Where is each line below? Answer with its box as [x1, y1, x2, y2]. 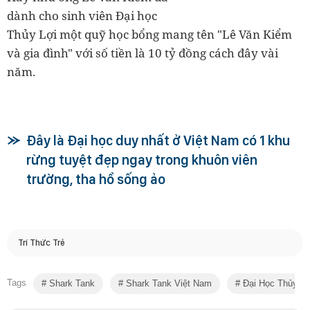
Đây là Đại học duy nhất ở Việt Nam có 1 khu [26, 131, 290, 149]
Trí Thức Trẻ [18, 237, 65, 248]
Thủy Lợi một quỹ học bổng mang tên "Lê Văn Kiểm [7, 26, 292, 42]
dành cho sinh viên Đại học [7, 7, 157, 24]
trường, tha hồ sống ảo [26, 170, 165, 188]
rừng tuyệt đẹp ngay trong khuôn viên [26, 151, 257, 168]
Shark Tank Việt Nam [123, 277, 212, 289]
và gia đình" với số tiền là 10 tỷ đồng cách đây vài [7, 44, 278, 61]
